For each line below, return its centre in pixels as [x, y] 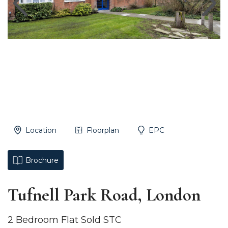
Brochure [42, 160]
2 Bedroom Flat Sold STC [65, 220]
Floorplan [103, 130]
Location [41, 130]
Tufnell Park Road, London [104, 195]
